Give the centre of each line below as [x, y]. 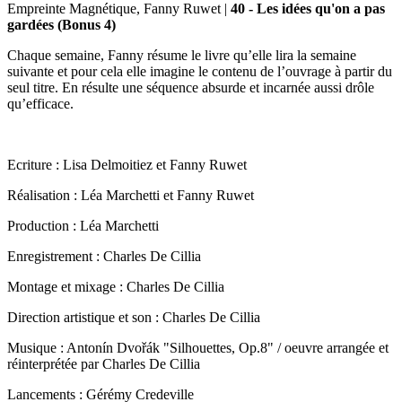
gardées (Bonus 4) [61, 24]
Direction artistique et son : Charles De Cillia [134, 317]
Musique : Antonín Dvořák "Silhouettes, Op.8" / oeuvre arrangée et [198, 347]
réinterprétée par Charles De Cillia [104, 363]
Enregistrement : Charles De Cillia [104, 256]
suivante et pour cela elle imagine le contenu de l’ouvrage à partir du [200, 71]
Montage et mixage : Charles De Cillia [116, 286]
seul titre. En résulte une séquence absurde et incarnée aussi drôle [191, 87]
